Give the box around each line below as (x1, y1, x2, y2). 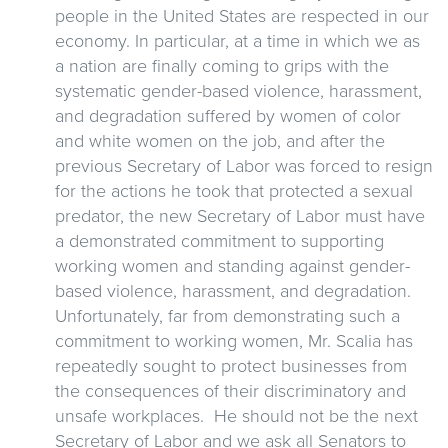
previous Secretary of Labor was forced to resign (55, 154, 433, 177)
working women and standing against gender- (55, 254, 410, 277)
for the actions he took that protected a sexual (55, 179, 413, 202)
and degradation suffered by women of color (55, 104, 401, 127)
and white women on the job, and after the (55, 129, 385, 152)
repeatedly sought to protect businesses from (55, 354, 407, 377)
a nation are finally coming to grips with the (55, 54, 389, 77)
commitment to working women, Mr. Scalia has (55, 329, 413, 352)
